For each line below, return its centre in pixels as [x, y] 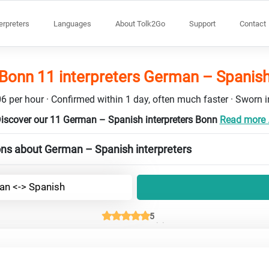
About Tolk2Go [140, 23]
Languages [72, 23]
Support [202, 23]
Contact [253, 23]
